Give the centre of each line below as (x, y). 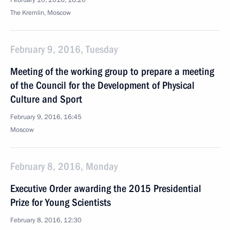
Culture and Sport (46, 99)
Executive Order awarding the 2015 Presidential (106, 188)
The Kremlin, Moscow (41, 13)
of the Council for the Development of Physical (102, 85)
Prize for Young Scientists (61, 202)
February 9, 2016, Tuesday (64, 49)
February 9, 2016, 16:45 (46, 117)
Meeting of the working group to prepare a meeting (112, 71)
